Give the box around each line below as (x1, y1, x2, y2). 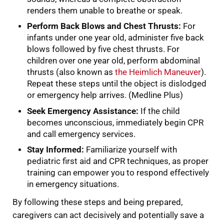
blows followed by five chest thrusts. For (27, 44, 180, 54)
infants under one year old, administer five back (27, 33, 204, 43)
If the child (140, 106, 180, 116)
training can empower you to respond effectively (27, 168, 209, 178)
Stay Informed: (27, 145, 84, 155)
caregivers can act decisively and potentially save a (12, 210, 204, 220)
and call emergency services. (27, 129, 136, 139)
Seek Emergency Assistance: (27, 106, 141, 116)
